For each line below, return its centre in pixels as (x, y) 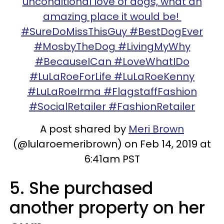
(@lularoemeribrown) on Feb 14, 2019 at (112, 144)
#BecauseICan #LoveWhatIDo (112, 61)
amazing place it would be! (112, 16)
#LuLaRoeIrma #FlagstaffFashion (112, 91)
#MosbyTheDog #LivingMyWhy (112, 46)
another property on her (107, 208)
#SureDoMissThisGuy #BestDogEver (112, 31)
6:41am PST (112, 159)
